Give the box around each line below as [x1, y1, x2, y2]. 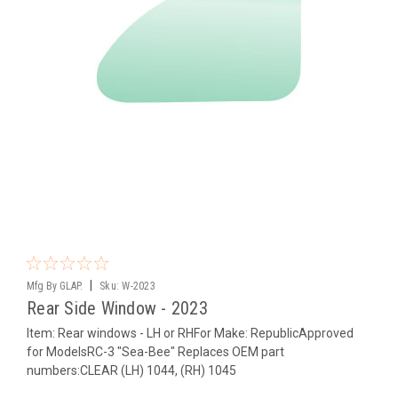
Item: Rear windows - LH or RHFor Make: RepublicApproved [27, 325, 354, 340]
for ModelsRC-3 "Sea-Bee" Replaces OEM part [27, 344, 284, 359]
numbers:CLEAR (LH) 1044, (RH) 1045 [27, 362, 236, 378]
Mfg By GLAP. [27, 279, 83, 292]
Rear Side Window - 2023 [27, 297, 208, 319]
